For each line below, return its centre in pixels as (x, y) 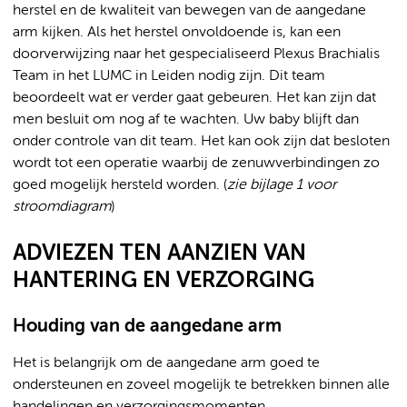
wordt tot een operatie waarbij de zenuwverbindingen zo (196, 164)
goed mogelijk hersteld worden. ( (120, 185)
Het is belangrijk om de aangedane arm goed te (166, 363)
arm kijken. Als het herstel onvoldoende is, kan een (177, 33)
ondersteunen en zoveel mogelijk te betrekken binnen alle (201, 385)
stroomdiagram (62, 207)
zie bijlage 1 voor (282, 185)
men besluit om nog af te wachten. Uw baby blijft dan (186, 120)
